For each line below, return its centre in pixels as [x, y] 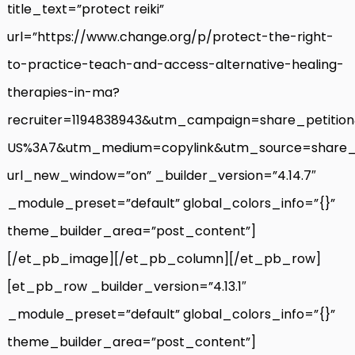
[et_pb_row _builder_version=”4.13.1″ [127, 286]
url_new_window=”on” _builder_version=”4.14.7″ [162, 175]
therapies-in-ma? [63, 92]
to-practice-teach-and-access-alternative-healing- [176, 64]
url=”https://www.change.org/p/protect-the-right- [170, 36]
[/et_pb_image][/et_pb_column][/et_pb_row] [164, 258]
